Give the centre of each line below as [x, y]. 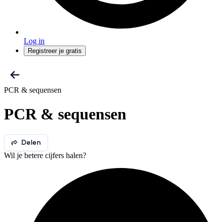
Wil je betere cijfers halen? [45, 155]
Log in [34, 41]
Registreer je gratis [55, 51]
